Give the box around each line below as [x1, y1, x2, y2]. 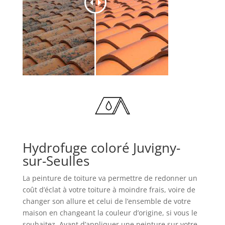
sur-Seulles [22, 152, 89, 170]
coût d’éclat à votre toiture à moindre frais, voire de [22, 185, 195, 194]
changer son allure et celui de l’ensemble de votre [22, 196, 191, 206]
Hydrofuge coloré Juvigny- [22, 139, 180, 157]
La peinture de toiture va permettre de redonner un [22, 173, 197, 183]
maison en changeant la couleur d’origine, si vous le [22, 208, 197, 217]
